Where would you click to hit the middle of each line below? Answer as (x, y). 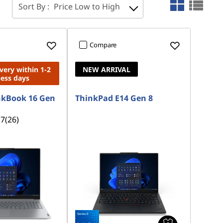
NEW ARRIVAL (107, 69)
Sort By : (35, 6)
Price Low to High (87, 6)
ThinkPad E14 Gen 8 (114, 98)
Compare (103, 45)
